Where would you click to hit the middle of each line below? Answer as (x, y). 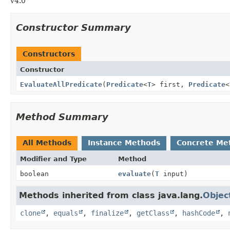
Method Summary (62, 117)
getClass (153, 213)
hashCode (199, 213)
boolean (34, 174)
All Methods (47, 142)
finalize (107, 213)
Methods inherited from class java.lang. (111, 195)
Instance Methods (124, 142)
